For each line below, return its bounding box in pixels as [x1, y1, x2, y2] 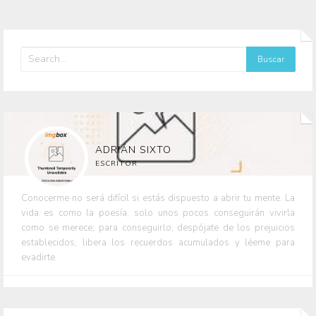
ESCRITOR [95, 159, 138, 169]
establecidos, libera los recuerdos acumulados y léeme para [21, 236, 295, 250]
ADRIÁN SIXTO [95, 143, 171, 157]
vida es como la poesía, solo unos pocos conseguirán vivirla [21, 207, 295, 220]
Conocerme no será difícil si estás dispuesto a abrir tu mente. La [21, 192, 295, 205]
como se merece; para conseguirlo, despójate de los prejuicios [21, 221, 295, 235]
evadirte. [21, 251, 57, 265]
